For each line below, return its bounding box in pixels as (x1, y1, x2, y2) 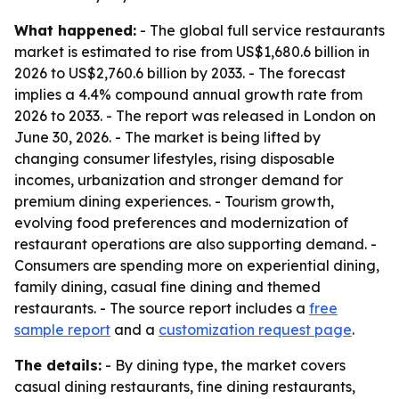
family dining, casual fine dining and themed (14, 278, 321, 296)
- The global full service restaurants (136, 21, 385, 39)
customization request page (159, 321, 352, 338)
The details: (14, 356, 102, 374)
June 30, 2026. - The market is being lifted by (14, 128, 321, 146)
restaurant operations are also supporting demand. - (14, 235, 377, 253)
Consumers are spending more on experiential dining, (14, 256, 379, 274)
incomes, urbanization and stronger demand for (14, 171, 343, 189)
